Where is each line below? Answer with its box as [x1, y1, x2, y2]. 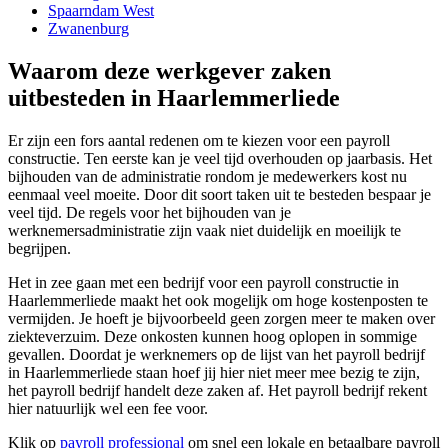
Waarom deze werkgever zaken [8, 57, 331, 84]
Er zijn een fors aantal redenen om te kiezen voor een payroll [8, 131, 390, 149]
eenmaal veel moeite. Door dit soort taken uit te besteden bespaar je [8, 185, 431, 203]
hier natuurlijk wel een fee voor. [8, 399, 208, 417]
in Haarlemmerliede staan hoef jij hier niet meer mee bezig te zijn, [8, 363, 420, 381]
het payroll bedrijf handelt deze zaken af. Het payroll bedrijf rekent [8, 381, 427, 399]
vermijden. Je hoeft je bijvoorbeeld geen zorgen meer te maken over [8, 309, 435, 327]
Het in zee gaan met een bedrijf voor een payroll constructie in [8, 273, 399, 291]
